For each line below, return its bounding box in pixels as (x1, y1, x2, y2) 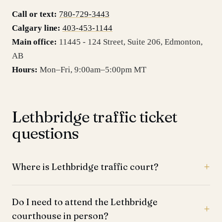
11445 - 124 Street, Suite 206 (59, 37, 161, 47)
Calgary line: (12, 23, 60, 33)
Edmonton (165, 37, 201, 47)
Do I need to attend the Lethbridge (12, 196, 158, 208)
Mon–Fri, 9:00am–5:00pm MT (40, 65, 146, 74)
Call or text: (12, 9, 57, 19)
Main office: (12, 37, 57, 47)
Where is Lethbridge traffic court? (12, 161, 159, 172)
